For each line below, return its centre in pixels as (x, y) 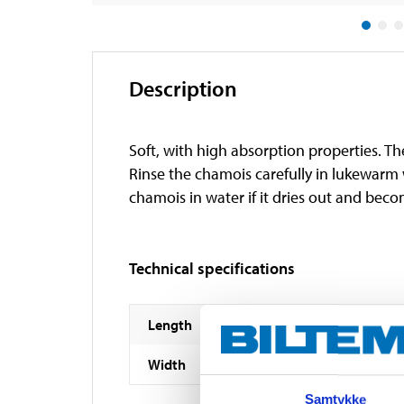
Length (170, 324)
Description (183, 88)
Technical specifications (212, 268)
